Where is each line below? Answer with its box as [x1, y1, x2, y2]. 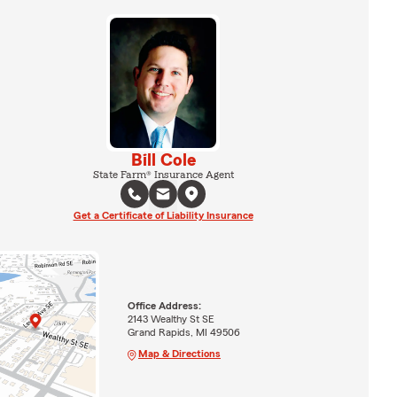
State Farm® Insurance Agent [92, 168, 234, 180]
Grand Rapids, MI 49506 [127, 326, 240, 338]
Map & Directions [137, 347, 221, 359]
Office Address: [127, 300, 201, 311]
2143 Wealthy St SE [127, 313, 214, 324]
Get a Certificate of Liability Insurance [73, 209, 253, 221]
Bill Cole [130, 151, 196, 169]
